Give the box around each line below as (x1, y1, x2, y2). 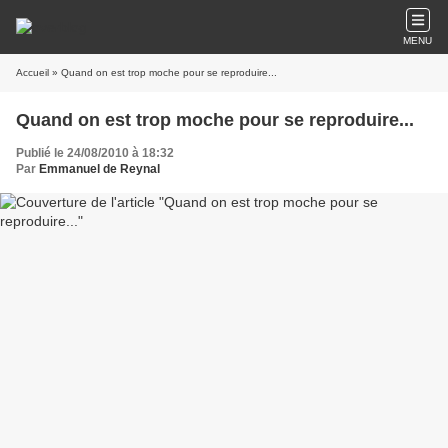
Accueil (16, 67, 49, 78)
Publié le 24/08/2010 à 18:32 (16, 146, 174, 160)
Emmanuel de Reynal (39, 162, 160, 176)
